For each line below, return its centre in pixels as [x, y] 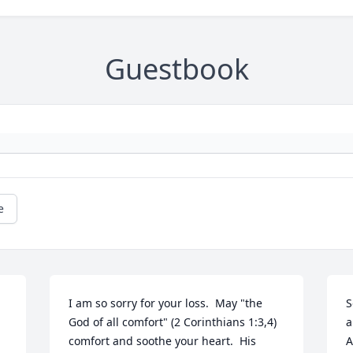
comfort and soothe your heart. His [163, 341]
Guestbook [176, 69]
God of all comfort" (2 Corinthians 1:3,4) [173, 322]
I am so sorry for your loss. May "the [166, 303]
